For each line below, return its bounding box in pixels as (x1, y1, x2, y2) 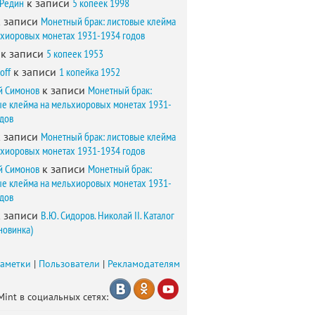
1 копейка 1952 (59, 65, 120, 79)
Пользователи (39, 257, 100, 270)
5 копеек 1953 (46, 46, 103, 60)
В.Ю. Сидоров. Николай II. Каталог (41, 208, 174, 222)
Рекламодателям (108, 257, 180, 270)
